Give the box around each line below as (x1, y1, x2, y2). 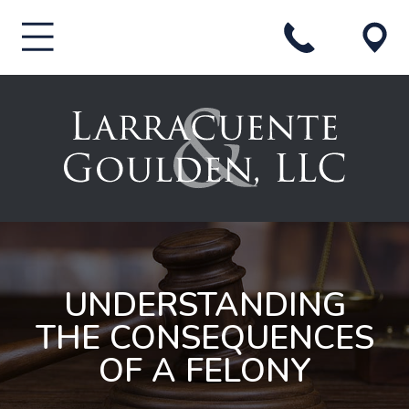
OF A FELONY (98, 349, 311, 394)
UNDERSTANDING (63, 283, 346, 329)
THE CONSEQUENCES (35, 316, 374, 362)
